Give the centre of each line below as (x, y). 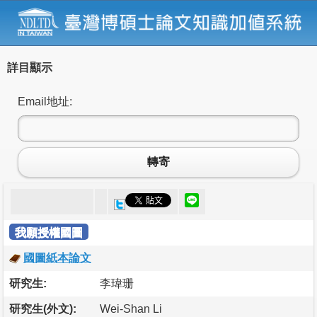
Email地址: (45, 101)
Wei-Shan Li (131, 309)
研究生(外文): (43, 309)
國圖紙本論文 (57, 258)
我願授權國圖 (49, 232)
